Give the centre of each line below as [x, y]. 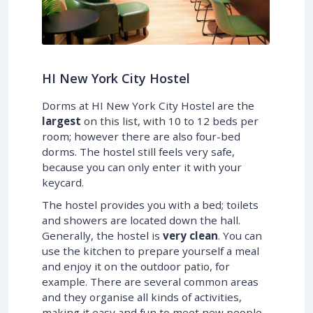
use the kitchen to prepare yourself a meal [151, 250]
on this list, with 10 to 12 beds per [170, 121]
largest [61, 121]
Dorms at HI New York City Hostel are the [148, 105]
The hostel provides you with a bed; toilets [150, 204]
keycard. [63, 182]
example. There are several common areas [150, 281]
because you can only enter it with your [142, 167]
